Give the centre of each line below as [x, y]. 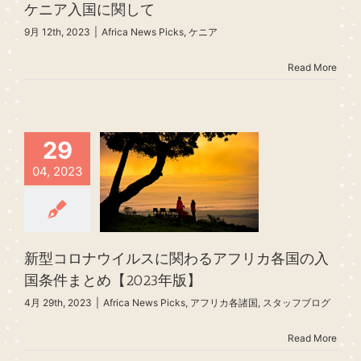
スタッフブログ [297, 303]
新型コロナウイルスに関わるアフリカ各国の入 [176, 259]
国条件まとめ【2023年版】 [113, 281]
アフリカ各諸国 [224, 303]
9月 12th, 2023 [57, 31]
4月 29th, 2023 [58, 303]
